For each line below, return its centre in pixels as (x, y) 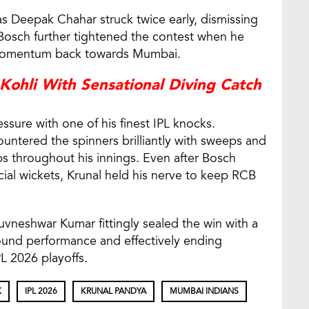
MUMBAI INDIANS (204, 291)
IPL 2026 (41, 291)
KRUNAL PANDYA (113, 291)
